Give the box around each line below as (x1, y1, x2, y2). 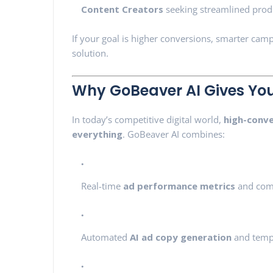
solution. (72, 46, 108, 59)
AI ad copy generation (130, 231, 232, 243)
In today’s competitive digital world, (72, 113, 224, 126)
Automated (81, 231, 130, 243)
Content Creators (81, 2, 163, 15)
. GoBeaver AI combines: (122, 128, 225, 140)
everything (72, 128, 122, 140)
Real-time (81, 180, 123, 192)
